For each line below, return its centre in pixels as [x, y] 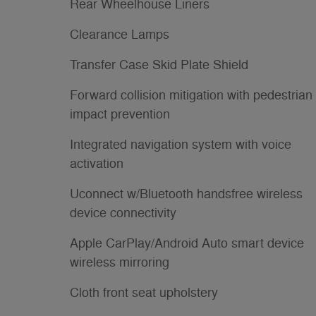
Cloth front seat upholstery [144, 292]
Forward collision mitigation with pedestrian [191, 95]
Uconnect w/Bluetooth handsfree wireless [186, 194]
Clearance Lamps [120, 34]
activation [97, 163]
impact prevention [120, 114]
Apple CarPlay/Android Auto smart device [187, 243]
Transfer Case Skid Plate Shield [159, 65]
